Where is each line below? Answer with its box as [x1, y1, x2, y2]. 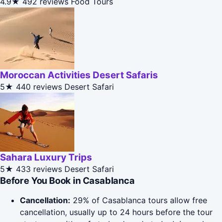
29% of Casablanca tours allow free [70, 195, 207, 206]
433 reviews [16, 164, 62, 174]
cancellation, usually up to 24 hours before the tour [20, 207, 213, 218]
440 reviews [16, 82, 62, 92]
